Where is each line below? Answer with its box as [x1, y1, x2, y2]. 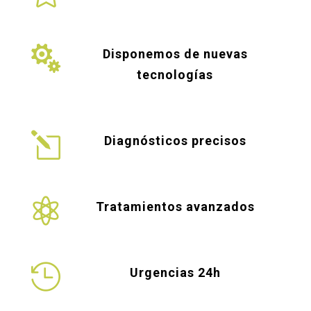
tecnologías [137, 67, 214, 83]
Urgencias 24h [129, 265, 221, 280]
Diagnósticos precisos [103, 133, 246, 149]
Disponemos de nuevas [102, 47, 248, 62]
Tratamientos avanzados [95, 199, 255, 215]
